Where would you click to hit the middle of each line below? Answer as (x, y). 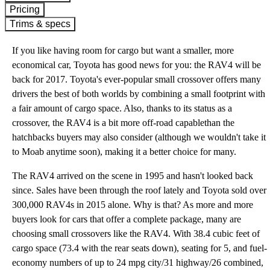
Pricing (28, 9)
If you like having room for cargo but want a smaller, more (123, 50)
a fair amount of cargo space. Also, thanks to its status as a (122, 108)
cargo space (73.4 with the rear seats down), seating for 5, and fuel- (140, 248)
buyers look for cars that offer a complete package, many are (127, 219)
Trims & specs (43, 24)
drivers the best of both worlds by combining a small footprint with (139, 94)
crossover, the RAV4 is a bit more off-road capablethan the (123, 123)
